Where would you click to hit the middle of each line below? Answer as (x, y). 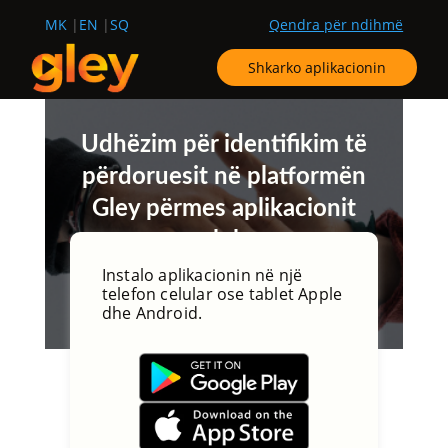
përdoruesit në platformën (223, 177)
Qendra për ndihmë (336, 24)
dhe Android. (152, 313)
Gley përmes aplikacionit (223, 209)
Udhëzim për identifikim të (223, 145)
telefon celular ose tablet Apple (222, 294)
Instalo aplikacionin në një (202, 275)
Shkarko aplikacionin (316, 67)
